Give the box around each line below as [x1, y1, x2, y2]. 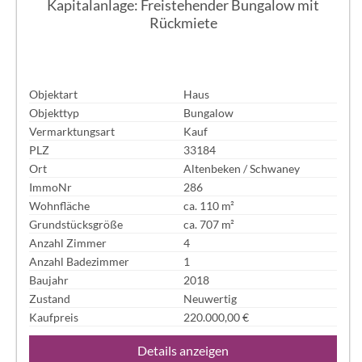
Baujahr [29, 272, 69, 287]
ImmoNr [29, 179, 73, 194]
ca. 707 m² [183, 217, 234, 231]
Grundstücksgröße [29, 217, 124, 231]
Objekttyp [29, 105, 80, 120]
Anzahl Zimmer [29, 235, 107, 250]
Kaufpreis [29, 309, 79, 324]
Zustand [29, 291, 71, 305]
